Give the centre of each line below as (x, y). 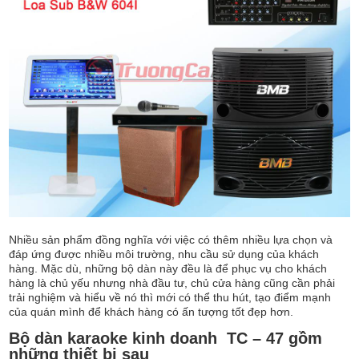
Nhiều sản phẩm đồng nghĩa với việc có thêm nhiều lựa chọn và (171, 239)
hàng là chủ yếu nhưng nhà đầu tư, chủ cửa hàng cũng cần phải (172, 282)
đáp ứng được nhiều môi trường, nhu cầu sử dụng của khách (164, 254)
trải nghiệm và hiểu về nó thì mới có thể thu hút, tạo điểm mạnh (170, 297)
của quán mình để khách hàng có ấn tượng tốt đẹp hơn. (151, 311)
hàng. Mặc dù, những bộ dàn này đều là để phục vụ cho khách (168, 268)
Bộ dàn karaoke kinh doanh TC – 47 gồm (166, 338)
